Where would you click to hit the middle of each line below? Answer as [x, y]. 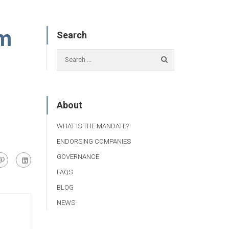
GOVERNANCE [78, 156]
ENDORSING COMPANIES [94, 141]
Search [72, 35]
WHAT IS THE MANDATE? [93, 126]
